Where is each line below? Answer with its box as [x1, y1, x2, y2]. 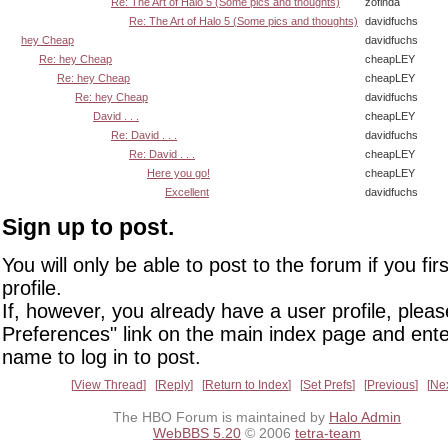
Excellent [165, 185, 209, 198]
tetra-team [295, 425, 361, 442]
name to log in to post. [2, 346, 201, 369]
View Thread [74, 378, 143, 393]
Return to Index [205, 378, 288, 393]
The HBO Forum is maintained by [113, 409, 329, 426]
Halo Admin [329, 409, 401, 426]
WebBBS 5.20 [153, 425, 241, 442]
